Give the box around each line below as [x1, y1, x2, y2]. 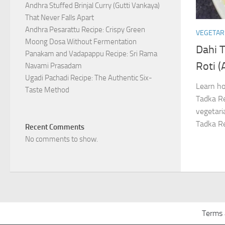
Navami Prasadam [25, 61, 82, 70]
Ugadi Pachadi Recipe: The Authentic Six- [25, 73, 152, 82]
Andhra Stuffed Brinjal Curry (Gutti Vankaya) [25, 1, 160, 10]
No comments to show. [25, 135, 98, 144]
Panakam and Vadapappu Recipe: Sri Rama [25, 49, 157, 58]
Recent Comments [25, 123, 84, 132]
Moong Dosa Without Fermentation [25, 37, 137, 46]
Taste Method [25, 85, 69, 94]
